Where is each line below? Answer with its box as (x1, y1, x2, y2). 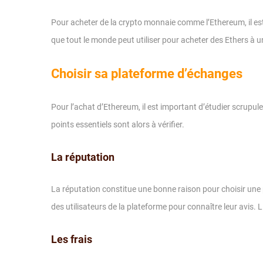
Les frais (51, 233, 92, 245)
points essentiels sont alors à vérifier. (51, 120, 184, 129)
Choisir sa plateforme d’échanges (51, 66, 242, 81)
